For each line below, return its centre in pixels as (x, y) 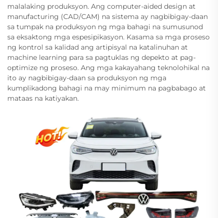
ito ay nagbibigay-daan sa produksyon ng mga (87, 78)
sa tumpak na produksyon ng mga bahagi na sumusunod (105, 27)
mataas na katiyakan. (43, 98)
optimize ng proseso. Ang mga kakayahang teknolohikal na (109, 67)
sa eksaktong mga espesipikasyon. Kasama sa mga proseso (109, 37)
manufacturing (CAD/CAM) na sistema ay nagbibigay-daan (108, 16)
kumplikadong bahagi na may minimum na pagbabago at (107, 88)
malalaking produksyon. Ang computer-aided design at (101, 6)
